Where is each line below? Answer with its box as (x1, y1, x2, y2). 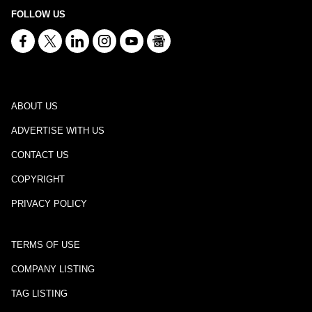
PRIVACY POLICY (11, 198, 87, 209)
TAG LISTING (11, 288, 68, 299)
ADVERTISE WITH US (11, 125, 104, 136)
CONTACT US (11, 150, 69, 160)
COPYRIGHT (11, 174, 65, 185)
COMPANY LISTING (11, 264, 95, 274)
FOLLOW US (11, 9, 65, 19)
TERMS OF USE (11, 240, 80, 250)
